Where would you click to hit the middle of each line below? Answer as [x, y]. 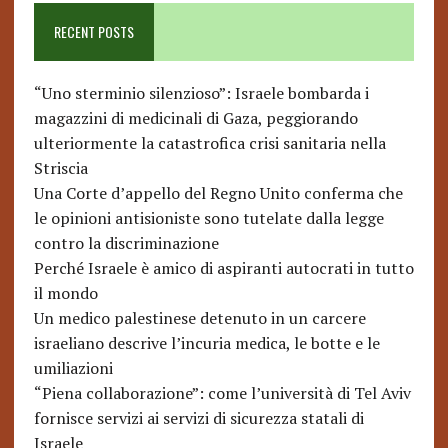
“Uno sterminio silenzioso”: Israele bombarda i [201, 93]
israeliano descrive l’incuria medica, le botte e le [206, 343]
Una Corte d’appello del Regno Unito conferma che [218, 193]
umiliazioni [73, 368]
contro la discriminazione [126, 243]
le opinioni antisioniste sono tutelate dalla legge [208, 218]
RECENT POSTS [93, 32]
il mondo [65, 293]
